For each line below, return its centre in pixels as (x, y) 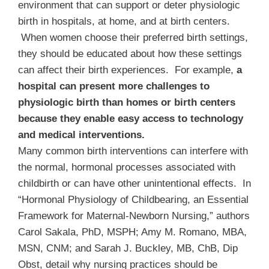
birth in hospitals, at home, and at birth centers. (124, 21)
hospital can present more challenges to (114, 86)
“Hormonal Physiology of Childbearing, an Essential (133, 199)
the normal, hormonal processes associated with (127, 167)
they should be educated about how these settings (130, 53)
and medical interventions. (81, 134)
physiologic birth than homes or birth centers (127, 102)
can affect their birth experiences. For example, (126, 70)
